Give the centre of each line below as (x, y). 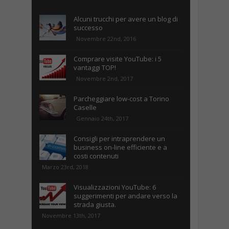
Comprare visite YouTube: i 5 (117, 59)
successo (88, 28)
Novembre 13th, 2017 (71, 215)
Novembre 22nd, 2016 (106, 39)
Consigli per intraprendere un (119, 139)
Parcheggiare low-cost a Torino (121, 99)
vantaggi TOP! (95, 67)
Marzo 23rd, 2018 (65, 167)
